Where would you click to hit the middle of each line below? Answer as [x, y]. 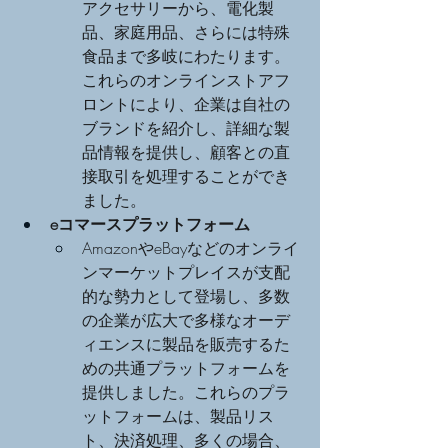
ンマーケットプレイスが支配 [186, 271]
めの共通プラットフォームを [186, 367]
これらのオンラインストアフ [186, 79]
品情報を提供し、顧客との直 [186, 151]
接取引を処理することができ [186, 175]
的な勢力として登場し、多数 [186, 295]
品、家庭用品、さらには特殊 [186, 31]
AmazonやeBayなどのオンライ [190, 247]
